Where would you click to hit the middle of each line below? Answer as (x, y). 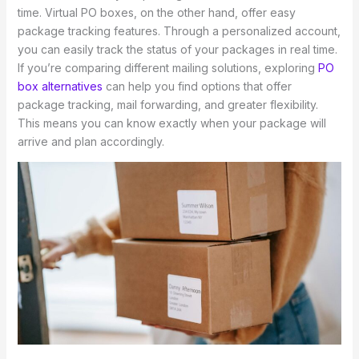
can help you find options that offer (197, 87)
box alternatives (60, 87)
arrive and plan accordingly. (91, 142)
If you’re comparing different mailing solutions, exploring (167, 68)
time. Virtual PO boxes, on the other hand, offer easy (156, 13)
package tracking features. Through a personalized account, (179, 31)
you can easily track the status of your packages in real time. (177, 50)
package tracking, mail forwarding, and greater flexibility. (167, 105)
